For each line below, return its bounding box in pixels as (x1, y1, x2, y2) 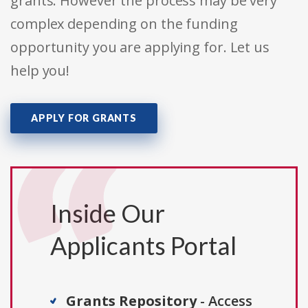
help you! (10, 61, 70, 80)
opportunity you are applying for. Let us (10, 38, 269, 57)
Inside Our (50, 198, 165, 229)
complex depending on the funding (10, 14, 238, 34)
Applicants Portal (50, 230, 236, 261)
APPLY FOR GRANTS (31, 112, 137, 124)
